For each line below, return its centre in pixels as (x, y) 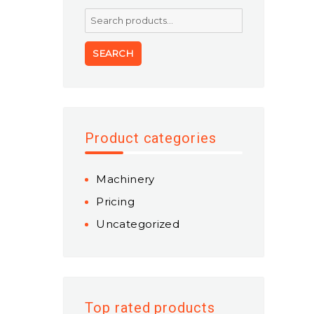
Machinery (125, 179)
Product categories (151, 138)
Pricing (115, 202)
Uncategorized (138, 224)
